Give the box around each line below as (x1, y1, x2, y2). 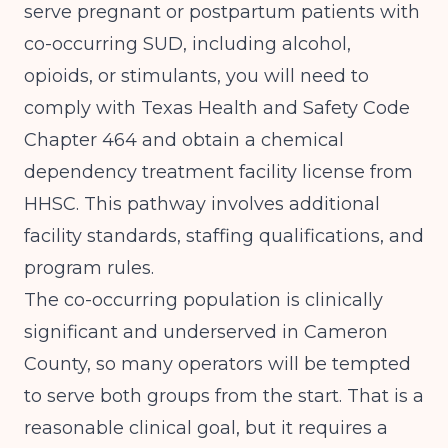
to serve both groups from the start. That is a (24, 385, 424, 407)
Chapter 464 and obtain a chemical (24, 129, 344, 151)
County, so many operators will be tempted (24, 353, 411, 375)
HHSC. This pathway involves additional (24, 193, 380, 215)
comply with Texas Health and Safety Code (24, 97, 410, 119)
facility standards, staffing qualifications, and (24, 225, 424, 247)
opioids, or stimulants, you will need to (24, 65, 369, 87)
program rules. (24, 257, 154, 279)
